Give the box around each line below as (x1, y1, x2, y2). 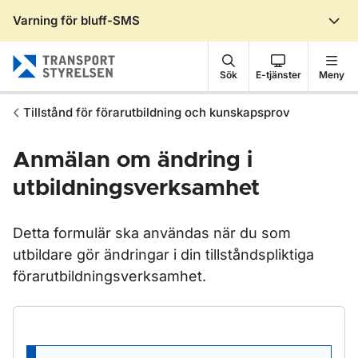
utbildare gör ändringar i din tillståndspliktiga (13, 246, 314, 263)
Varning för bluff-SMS (13, 13, 140, 28)
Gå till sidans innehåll (34, 26, 161, 42)
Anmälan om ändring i (13, 149, 253, 172)
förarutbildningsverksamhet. (13, 268, 206, 284)
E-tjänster (255, 68, 301, 81)
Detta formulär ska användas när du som (13, 225, 291, 241)
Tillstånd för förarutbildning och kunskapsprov (23, 105, 290, 120)
